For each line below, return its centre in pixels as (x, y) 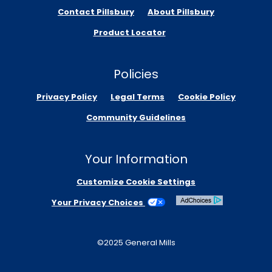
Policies (136, 74)
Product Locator (129, 32)
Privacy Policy (67, 97)
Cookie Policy (207, 97)
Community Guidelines (136, 117)
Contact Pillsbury (96, 12)
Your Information (136, 159)
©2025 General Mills (136, 242)
